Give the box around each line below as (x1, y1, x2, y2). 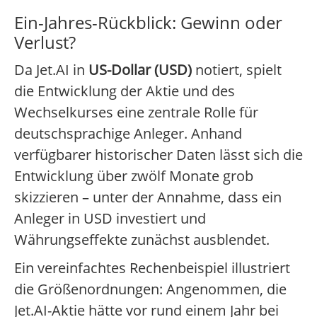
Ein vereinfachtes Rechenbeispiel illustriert (14, 258, 290, 278)
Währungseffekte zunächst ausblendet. (14, 230, 270, 250)
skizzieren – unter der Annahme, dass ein (14, 188, 282, 207)
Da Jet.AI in (14, 60, 88, 80)
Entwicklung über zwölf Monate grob (14, 166, 253, 186)
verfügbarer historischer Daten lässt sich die (14, 145, 303, 165)
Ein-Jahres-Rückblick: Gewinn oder (14, 11, 282, 35)
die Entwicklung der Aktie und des (14, 81, 235, 101)
